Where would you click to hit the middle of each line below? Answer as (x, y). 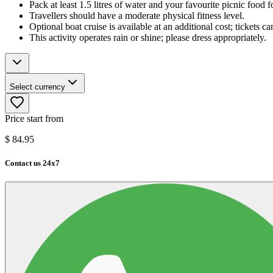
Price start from (34, 118)
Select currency (37, 87)
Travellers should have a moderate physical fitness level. (137, 15)
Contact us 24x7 (32, 163)
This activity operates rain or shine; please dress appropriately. (148, 37)
